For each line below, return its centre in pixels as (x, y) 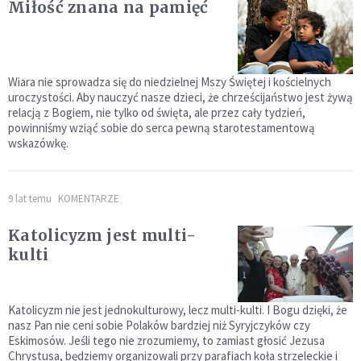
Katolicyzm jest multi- (102, 236)
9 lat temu (30, 199)
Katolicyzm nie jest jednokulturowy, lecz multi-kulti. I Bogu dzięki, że (178, 310)
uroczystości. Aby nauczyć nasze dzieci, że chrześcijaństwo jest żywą (180, 98)
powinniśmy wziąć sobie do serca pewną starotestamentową (162, 128)
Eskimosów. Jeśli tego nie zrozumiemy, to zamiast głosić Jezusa (166, 341)
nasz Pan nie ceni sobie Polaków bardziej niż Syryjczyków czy (159, 326)
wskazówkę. (38, 143)
